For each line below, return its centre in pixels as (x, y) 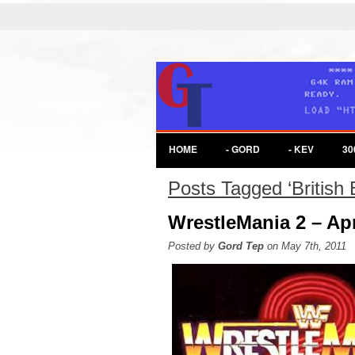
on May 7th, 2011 (305, 246)
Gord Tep (241, 246)
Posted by (193, 246)
